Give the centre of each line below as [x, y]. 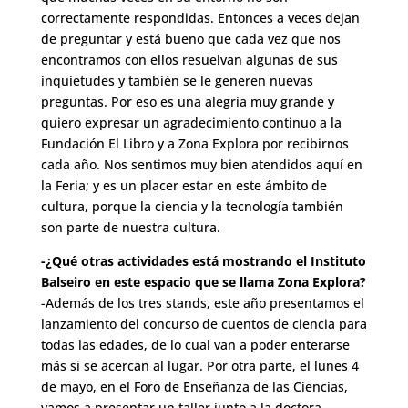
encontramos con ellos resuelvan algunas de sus [189, 60]
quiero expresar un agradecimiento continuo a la [191, 123]
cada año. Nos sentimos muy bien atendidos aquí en [201, 165]
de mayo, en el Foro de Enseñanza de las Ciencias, [194, 387]
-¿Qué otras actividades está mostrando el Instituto [203, 261]
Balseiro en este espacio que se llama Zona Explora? [203, 282]
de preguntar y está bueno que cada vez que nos [190, 39]
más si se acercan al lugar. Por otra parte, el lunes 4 [199, 366]
